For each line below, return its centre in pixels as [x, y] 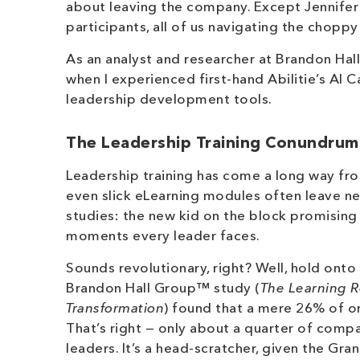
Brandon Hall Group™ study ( [163, 289]
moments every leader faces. [163, 237]
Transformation [115, 309]
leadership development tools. [169, 100]
